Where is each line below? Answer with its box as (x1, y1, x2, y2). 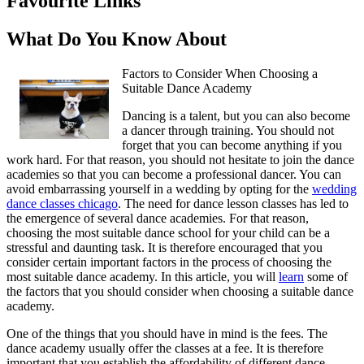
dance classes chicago (6, 197, 118, 211)
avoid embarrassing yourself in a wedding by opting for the (6, 182, 312, 197)
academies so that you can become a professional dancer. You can (6, 167, 341, 182)
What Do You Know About (6, 28, 227, 50)
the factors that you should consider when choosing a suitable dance (6, 284, 353, 299)
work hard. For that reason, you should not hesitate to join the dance (6, 153, 354, 167)
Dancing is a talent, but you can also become (122, 109, 350, 123)
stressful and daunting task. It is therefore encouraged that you (6, 240, 323, 255)
